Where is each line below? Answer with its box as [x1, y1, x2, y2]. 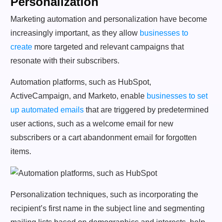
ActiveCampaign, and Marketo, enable [10, 91, 147, 100]
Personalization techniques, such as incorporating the [10, 190, 198, 199]
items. [10, 147, 31, 156]
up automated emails [10, 105, 84, 114]
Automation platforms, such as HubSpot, [10, 77, 151, 86]
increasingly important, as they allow [10, 28, 140, 37]
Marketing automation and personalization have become [10, 14, 207, 23]
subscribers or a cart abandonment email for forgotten [10, 133, 197, 142]
